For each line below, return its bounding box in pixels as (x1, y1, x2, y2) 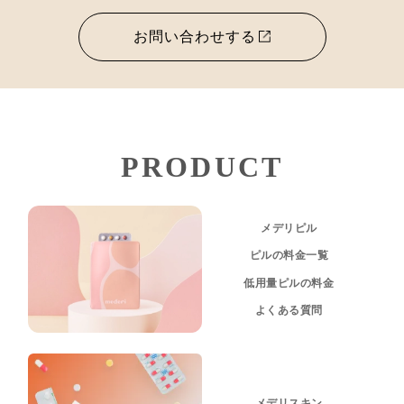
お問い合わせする (133, 28, 256, 44)
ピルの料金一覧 (249, 249, 329, 262)
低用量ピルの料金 (243, 276, 335, 289)
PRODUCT (120, 151, 284, 184)
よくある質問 (254, 304, 323, 317)
